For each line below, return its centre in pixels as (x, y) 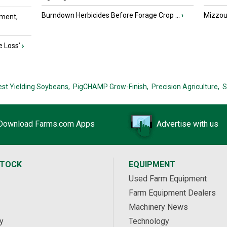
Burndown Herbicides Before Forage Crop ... (111, 15)
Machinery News (158, 207)
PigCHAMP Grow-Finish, (110, 87)
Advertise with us (187, 124)
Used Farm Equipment (168, 179)
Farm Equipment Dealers (172, 193)
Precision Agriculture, (185, 87)
